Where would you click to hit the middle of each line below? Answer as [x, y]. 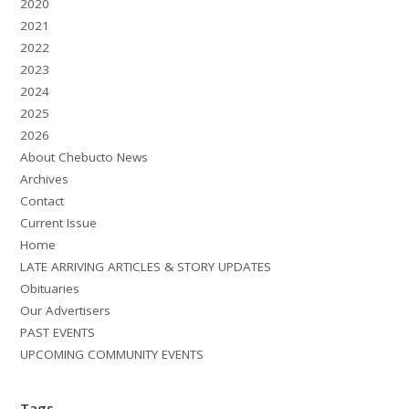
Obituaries [50, 288]
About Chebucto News [84, 157]
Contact [42, 200]
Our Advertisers [66, 310]
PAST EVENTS [58, 332]
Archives [45, 178]
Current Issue [59, 222]
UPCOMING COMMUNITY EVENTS [112, 354]
